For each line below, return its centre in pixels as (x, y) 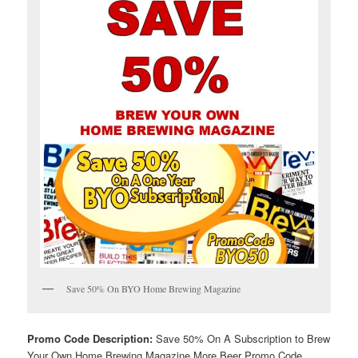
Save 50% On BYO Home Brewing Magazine (154, 288)
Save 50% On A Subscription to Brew (243, 339)
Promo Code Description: (92, 339)
